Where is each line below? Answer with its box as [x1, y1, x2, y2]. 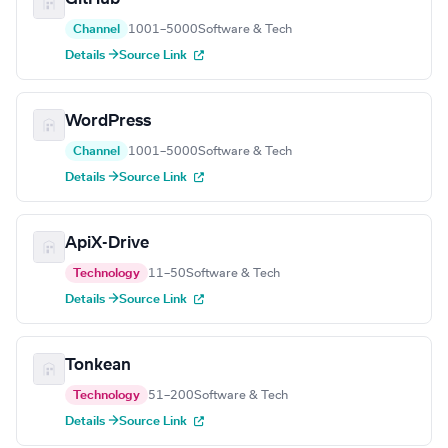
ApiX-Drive [65, 235, 149, 252]
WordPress [65, 113, 151, 130]
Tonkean [65, 357, 131, 374]
